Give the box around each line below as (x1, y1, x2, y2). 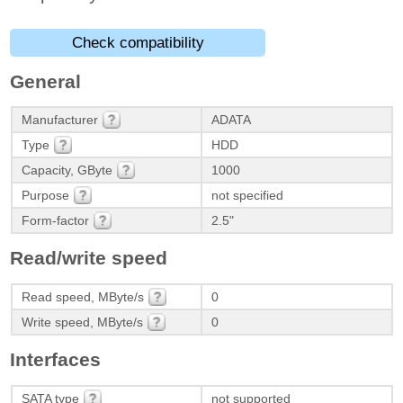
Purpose (21, 187, 69, 202)
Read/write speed (10, 247, 168, 269)
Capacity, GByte (21, 162, 112, 177)
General (10, 70, 82, 92)
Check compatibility (71, 34, 204, 52)
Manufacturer (21, 112, 98, 127)
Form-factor (21, 212, 89, 228)
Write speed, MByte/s (21, 314, 143, 329)
